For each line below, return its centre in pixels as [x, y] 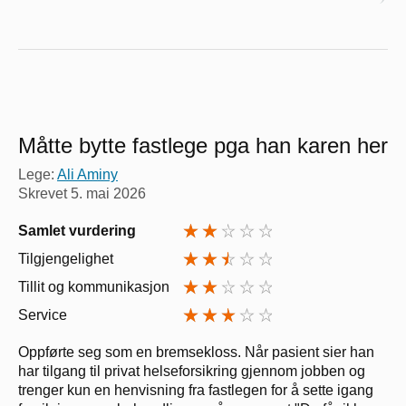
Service [43, 315]
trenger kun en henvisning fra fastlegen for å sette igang [196, 391]
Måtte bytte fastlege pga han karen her [203, 146]
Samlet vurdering [77, 231]
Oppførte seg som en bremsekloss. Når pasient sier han [196, 353]
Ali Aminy [87, 175]
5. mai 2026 [108, 194]
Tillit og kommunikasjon [94, 287]
